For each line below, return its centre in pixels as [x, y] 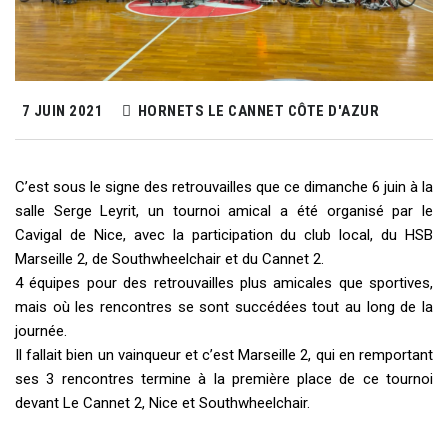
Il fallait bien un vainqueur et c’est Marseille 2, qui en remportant [224, 355]
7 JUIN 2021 [60, 111]
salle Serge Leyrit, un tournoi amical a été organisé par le [224, 211]
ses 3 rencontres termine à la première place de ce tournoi [224, 379]
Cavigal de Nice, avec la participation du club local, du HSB [224, 235]
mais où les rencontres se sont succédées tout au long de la [224, 307]
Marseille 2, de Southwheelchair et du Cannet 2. [169, 259]
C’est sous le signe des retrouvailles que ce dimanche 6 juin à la [224, 187]
